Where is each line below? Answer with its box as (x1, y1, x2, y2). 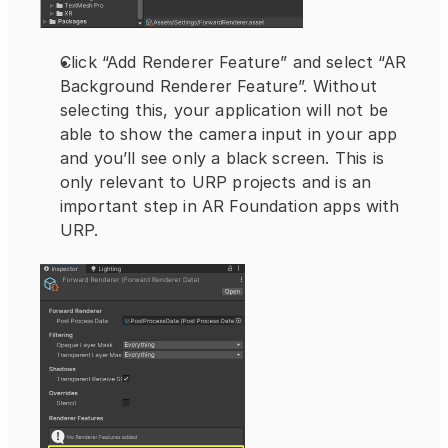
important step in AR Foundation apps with (60, 196, 400, 217)
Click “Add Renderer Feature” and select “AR (60, 52, 406, 73)
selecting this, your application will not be (60, 100, 389, 121)
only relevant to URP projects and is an (60, 172, 372, 193)
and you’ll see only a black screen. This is (60, 148, 384, 169)
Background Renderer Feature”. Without (60, 76, 377, 97)
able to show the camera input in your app (60, 124, 398, 145)
